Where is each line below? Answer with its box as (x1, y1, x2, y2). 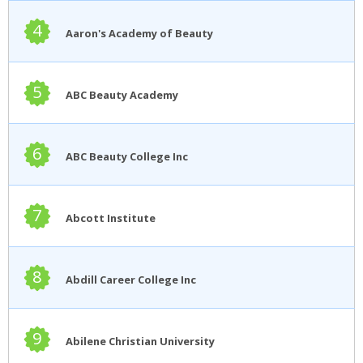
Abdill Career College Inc (66, 271, 196, 287)
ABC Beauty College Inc (66, 148, 188, 164)
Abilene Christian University (66, 333, 215, 348)
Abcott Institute (66, 210, 156, 225)
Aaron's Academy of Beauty (66, 25, 213, 41)
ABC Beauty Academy (66, 87, 178, 102)
